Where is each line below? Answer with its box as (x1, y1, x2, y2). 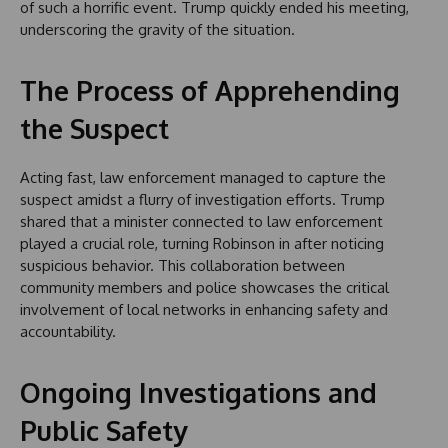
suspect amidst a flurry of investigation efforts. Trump (20, 189, 385, 209)
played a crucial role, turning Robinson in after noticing (20, 233, 384, 253)
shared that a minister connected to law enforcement (20, 211, 383, 231)
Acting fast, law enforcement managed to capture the (20, 167, 386, 187)
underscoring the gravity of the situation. (20, 19, 295, 39)
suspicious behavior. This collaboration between (20, 255, 345, 275)
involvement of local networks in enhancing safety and (20, 299, 388, 319)
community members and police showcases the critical (20, 277, 389, 297)
